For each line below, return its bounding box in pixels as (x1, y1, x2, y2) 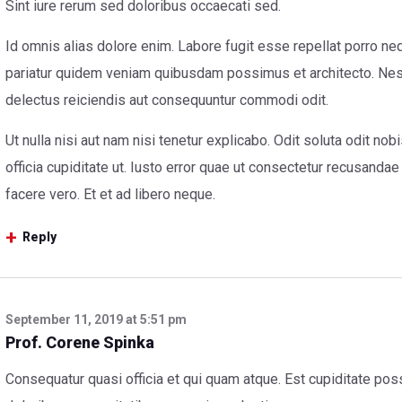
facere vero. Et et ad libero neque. (5, 186, 216, 204)
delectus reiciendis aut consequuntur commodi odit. (5, 92, 329, 109)
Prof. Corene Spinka (5, 333, 155, 353)
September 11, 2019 (5, 312, 124, 328)
